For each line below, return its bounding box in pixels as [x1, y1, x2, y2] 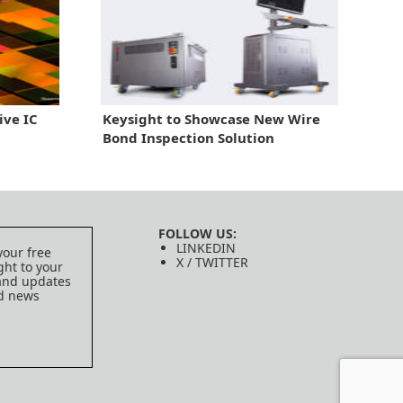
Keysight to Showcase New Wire [102, 109, 320, 128]
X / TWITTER [175, 253, 248, 271]
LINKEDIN [175, 238, 236, 256]
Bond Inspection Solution [102, 128, 274, 147]
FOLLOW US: [157, 224, 237, 242]
